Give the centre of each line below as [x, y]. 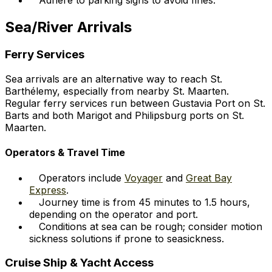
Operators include [82, 178]
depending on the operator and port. [114, 214]
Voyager [144, 178]
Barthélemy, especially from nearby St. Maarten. [117, 91]
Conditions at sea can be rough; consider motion [151, 226]
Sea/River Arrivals [68, 27]
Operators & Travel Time [65, 153]
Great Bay [209, 178]
